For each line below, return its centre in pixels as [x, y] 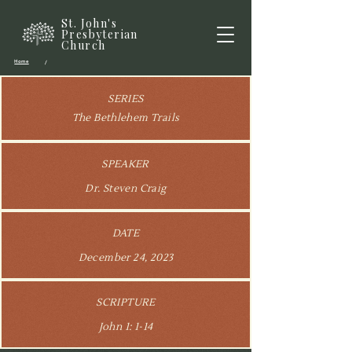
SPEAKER [125, 164]
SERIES [126, 99]
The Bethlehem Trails [126, 118]
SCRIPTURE [126, 302]
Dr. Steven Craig [126, 189]
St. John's [89, 23]
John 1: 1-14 [126, 327]
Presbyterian [100, 34]
